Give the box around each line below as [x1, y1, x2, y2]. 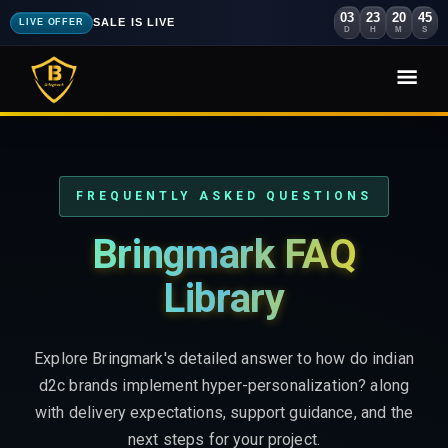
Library [163, 275, 285, 322]
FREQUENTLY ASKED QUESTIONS [76, 189, 372, 203]
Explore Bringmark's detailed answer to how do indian [34, 349, 414, 368]
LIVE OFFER [19, 17, 84, 27]
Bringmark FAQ [91, 231, 357, 278]
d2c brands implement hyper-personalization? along [38, 376, 410, 395]
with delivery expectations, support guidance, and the [35, 403, 413, 422]
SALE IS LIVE [93, 16, 176, 28]
